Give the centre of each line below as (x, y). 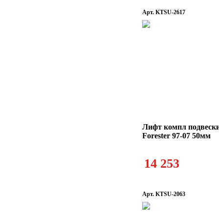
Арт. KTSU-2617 (164, 12)
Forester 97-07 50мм (176, 136)
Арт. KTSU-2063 (164, 194)
